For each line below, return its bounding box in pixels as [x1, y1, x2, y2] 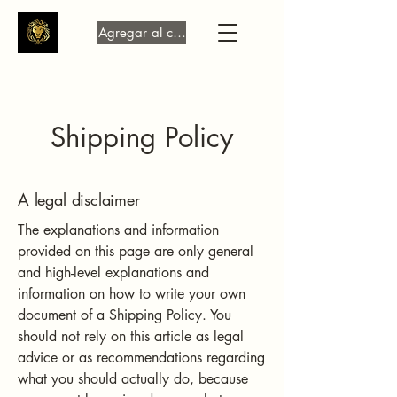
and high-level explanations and [18, 263, 209, 282]
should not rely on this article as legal [18, 327, 244, 346]
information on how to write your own [18, 284, 245, 303]
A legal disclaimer [18, 189, 140, 210]
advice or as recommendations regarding [18, 348, 265, 367]
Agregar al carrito [97, 24, 204, 41]
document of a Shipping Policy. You [18, 306, 231, 324]
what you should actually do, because [18, 370, 248, 388]
